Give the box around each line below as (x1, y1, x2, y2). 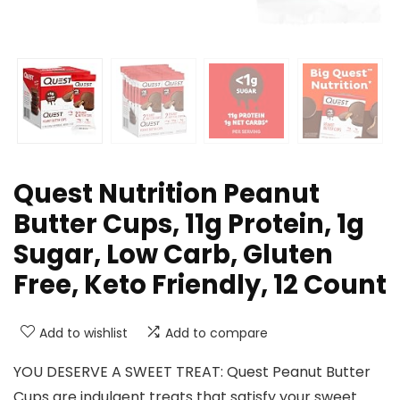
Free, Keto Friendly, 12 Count (13, 267, 387, 304)
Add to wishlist (39, 324, 128, 343)
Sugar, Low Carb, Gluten (13, 237, 333, 273)
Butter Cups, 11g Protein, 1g (13, 206, 364, 243)
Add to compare (165, 324, 268, 343)
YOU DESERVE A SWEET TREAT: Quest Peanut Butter (13, 362, 371, 383)
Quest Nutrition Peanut (13, 176, 320, 212)
